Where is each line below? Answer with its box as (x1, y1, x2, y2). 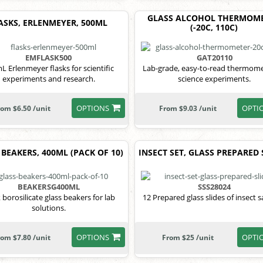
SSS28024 (198, 181, 231, 193)
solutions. (31, 203, 66, 214)
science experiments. (178, 73, 251, 84)
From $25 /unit (161, 232, 214, 243)
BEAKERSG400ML (17, 181, 80, 193)
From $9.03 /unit (159, 103, 217, 113)
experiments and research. (2, 73, 95, 84)
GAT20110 (196, 52, 232, 63)
